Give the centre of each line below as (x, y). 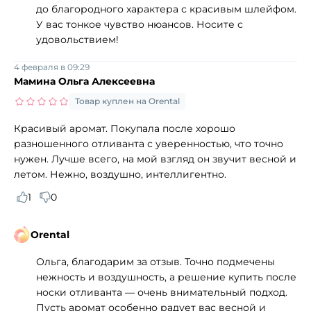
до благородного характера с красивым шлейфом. (166, 9)
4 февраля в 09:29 (52, 67)
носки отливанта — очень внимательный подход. (162, 292)
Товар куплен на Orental (127, 101)
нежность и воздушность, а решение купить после (166, 277)
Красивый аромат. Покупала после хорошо (125, 128)
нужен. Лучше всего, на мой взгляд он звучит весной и (155, 159)
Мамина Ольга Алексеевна (84, 81)
